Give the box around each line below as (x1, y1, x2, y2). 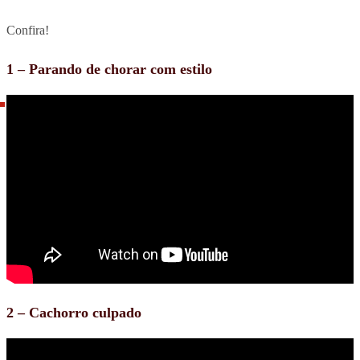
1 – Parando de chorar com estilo (6, 60, 212, 77)
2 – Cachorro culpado (6, 304, 141, 321)
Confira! (6, 22, 49, 37)
